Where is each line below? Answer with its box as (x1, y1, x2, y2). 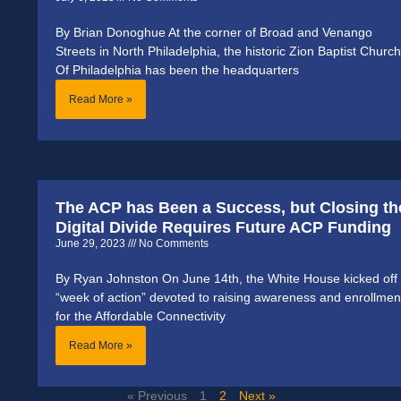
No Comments (136, 237, 209, 251)
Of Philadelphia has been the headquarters (55, 63, 299, 78)
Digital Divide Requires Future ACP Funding (55, 218, 391, 237)
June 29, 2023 (55, 237, 128, 251)
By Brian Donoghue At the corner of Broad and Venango (55, 25, 372, 40)
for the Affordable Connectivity (55, 309, 226, 324)
